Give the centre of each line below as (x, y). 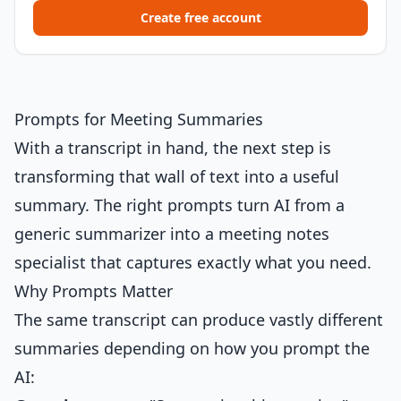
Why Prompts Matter (94, 291)
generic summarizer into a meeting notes (172, 234)
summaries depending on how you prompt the (192, 348)
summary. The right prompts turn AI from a (179, 205)
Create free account (200, 17)
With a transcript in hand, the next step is (173, 148)
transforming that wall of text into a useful (177, 176)
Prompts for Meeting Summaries (139, 119)
